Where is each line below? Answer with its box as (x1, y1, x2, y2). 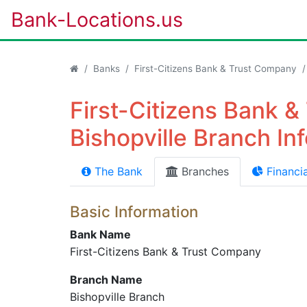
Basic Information (70, 202, 198, 221)
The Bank (91, 164, 143, 178)
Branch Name (70, 273, 143, 286)
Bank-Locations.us (11, 8, 183, 32)
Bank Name (70, 228, 131, 241)
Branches (178, 164, 229, 178)
